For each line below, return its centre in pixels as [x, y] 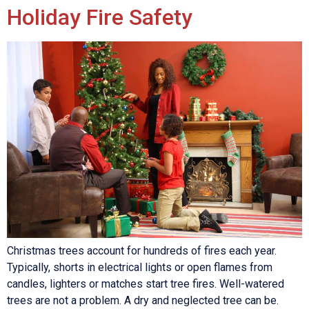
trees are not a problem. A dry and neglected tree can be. [143, 301]
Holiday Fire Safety [100, 18]
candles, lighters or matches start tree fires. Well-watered [146, 284]
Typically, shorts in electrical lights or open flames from [140, 268]
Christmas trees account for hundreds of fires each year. [142, 251]
